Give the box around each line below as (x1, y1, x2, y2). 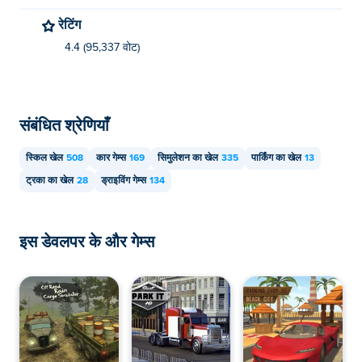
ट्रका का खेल (26, 176, 74, 186)
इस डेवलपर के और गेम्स (19, 231, 154, 250)
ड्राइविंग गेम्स (101, 176, 146, 186)
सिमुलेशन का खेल (158, 154, 218, 163)
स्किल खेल (26, 154, 63, 163)
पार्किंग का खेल (251, 154, 301, 163)
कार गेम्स (96, 154, 126, 163)
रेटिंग (64, 16, 81, 32)
